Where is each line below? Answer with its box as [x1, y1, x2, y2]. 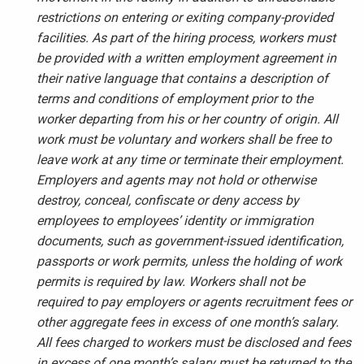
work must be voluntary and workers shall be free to [37, 132, 331, 147]
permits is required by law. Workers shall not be [37, 274, 305, 289]
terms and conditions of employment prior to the [37, 91, 313, 106]
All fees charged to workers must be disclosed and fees [37, 335, 351, 350]
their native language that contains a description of [37, 71, 328, 86]
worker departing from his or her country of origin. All [37, 111, 338, 127]
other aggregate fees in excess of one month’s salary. [37, 314, 339, 330]
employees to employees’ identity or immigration [37, 213, 314, 228]
